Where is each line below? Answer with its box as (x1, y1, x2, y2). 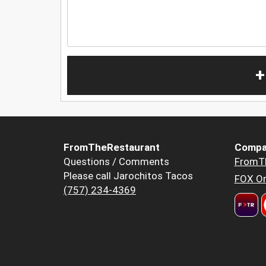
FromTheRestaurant (64, 141, 160, 154)
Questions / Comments (64, 156, 169, 168)
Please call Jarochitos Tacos (64, 170, 193, 182)
